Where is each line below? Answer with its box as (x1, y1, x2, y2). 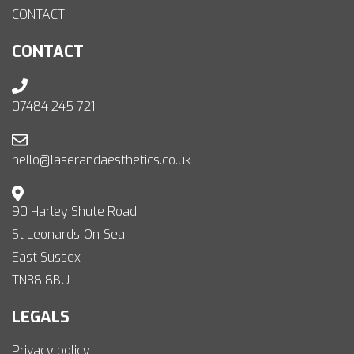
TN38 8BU (12, 272, 70, 289)
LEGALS (12, 307, 70, 329)
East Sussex (12, 249, 81, 266)
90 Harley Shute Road (12, 203, 137, 220)
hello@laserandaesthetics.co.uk (12, 152, 191, 169)
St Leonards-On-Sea (12, 226, 125, 243)
